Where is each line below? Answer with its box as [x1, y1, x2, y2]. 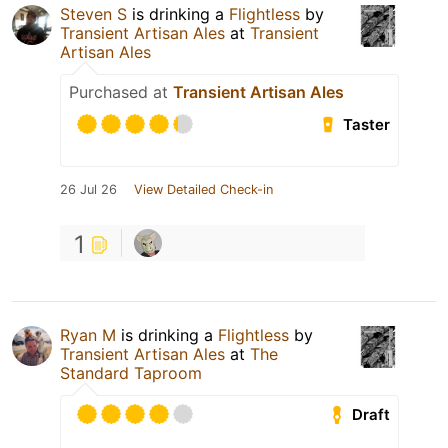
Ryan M [60, 325, 116, 346]
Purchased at [69, 82, 173, 103]
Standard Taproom [60, 363, 202, 384]
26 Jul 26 [60, 182, 117, 198]
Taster [343, 115, 391, 135]
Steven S [60, 4, 127, 25]
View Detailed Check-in [134, 182, 273, 198]
